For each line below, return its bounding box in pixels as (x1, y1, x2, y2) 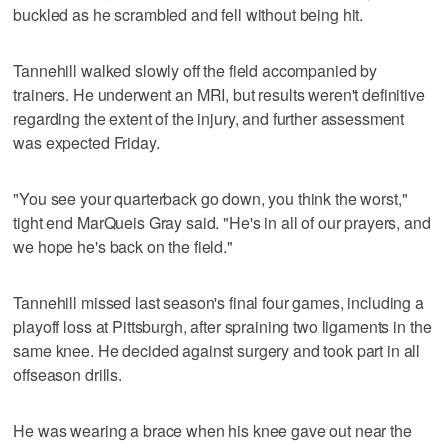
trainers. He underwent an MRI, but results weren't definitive (13, 82, 425, 106)
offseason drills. (13, 362, 122, 386)
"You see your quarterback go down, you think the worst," (13, 186, 408, 210)
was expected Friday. (13, 130, 160, 154)
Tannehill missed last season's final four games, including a (13, 290, 424, 314)
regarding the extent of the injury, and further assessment (13, 106, 405, 130)
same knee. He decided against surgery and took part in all (13, 338, 421, 362)
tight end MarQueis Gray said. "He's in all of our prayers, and (13, 210, 431, 234)
